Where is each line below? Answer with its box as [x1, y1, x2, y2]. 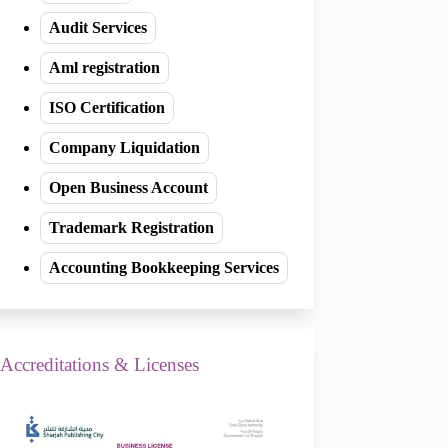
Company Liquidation [48, 139, 200, 157]
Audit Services [48, 19, 147, 37]
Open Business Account [48, 179, 208, 197]
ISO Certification [48, 99, 165, 117]
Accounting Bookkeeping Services [48, 259, 279, 277]
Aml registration [48, 59, 160, 77]
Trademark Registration [48, 219, 214, 237]
